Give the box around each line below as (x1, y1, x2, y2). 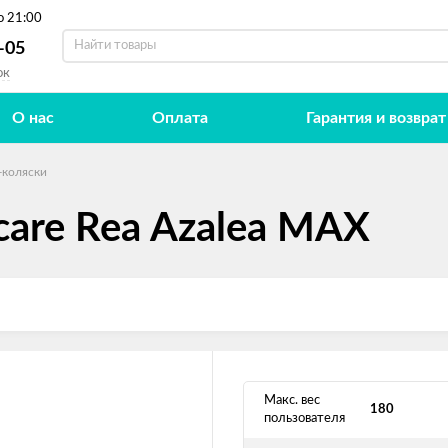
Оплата (151, 110, 208, 126)
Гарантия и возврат (305, 110, 446, 126)
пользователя (264, 412, 345, 425)
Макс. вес (264, 394, 320, 407)
